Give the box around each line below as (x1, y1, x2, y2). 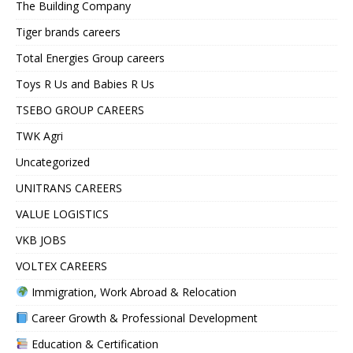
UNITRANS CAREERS (16, 180, 122, 195)
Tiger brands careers (16, 24, 121, 39)
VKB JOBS (16, 232, 66, 247)
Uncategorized (16, 154, 90, 169)
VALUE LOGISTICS (16, 206, 109, 221)
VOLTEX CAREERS (16, 258, 107, 273)
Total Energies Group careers (16, 50, 165, 65)
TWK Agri (16, 128, 63, 143)
